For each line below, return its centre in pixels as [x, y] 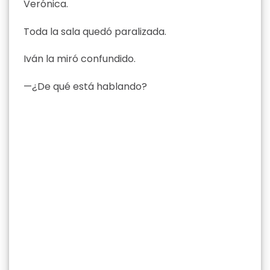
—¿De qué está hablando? [85, 87]
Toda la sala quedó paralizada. [95, 31]
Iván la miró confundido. [80, 59]
